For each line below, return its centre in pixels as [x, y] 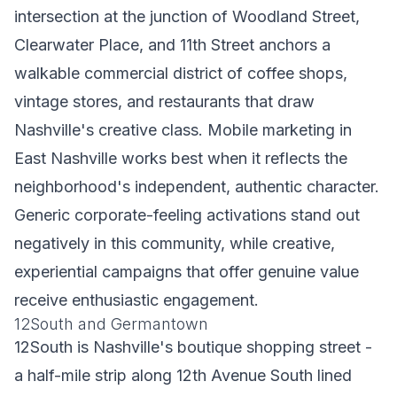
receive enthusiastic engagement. [136, 300]
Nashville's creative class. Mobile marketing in [183, 130]
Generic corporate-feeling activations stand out [187, 215]
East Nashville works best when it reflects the [181, 158]
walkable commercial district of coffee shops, [181, 73]
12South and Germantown [111, 324]
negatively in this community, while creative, [175, 243]
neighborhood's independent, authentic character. [197, 187]
